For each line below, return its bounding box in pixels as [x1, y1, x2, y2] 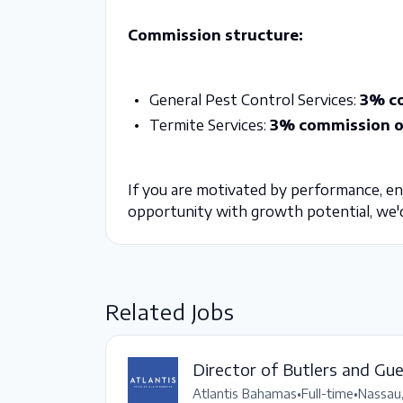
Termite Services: [148, 116, 270, 134]
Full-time [301, 386, 354, 401]
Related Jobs [105, 298, 235, 325]
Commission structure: [128, 26, 303, 44]
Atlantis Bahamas [193, 386, 297, 401]
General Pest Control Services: [148, 91, 360, 109]
